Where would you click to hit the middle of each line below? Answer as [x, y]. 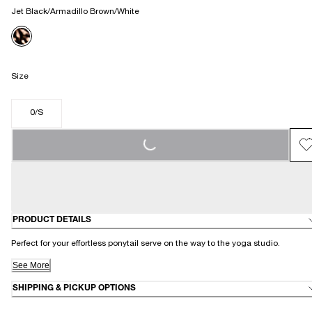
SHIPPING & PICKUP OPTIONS [74, 289]
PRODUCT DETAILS [52, 220]
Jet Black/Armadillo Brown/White [75, 11]
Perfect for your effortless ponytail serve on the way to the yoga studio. [147, 243]
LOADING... [177, 130]
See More [31, 265]
